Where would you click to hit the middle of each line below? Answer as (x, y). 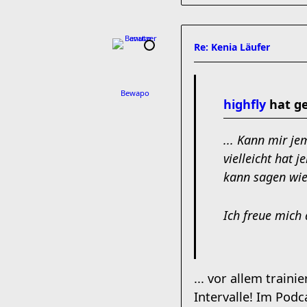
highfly (245, 104)
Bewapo (135, 93)
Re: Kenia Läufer (232, 47)
